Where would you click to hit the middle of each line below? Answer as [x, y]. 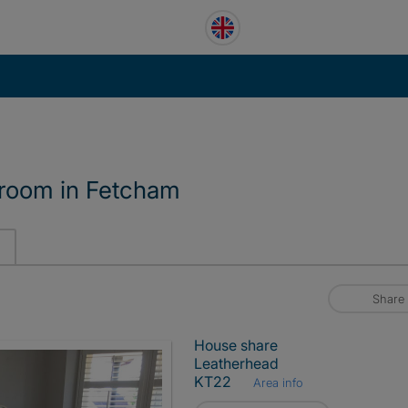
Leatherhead [236, 363]
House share [236, 345]
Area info [277, 382]
